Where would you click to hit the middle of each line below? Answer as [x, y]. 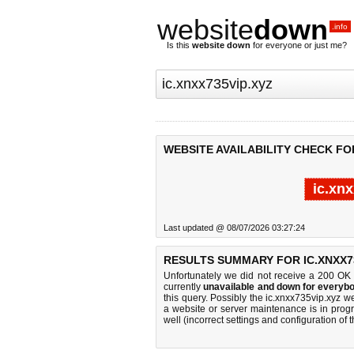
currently [184, 287]
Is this [179, 45]
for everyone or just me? [299, 45]
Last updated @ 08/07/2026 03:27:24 [234, 228]
